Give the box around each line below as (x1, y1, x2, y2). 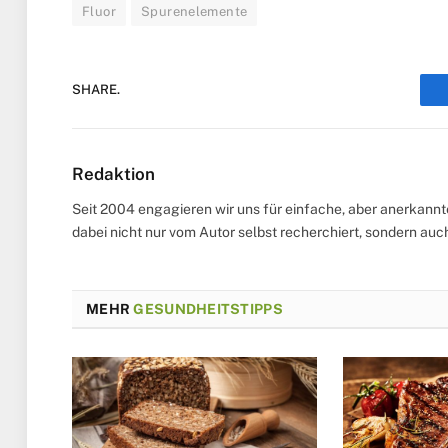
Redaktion (72, 163, 155, 184)
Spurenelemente (140, 3, 248, 19)
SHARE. (72, 82, 120, 98)
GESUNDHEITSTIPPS (133, 300, 283, 317)
